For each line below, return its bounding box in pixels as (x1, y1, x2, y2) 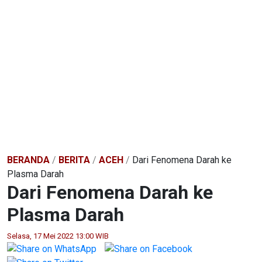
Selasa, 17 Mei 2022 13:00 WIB (7, 231, 109, 240)
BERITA (58, 154, 90, 166)
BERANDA (7, 154, 50, 166)
